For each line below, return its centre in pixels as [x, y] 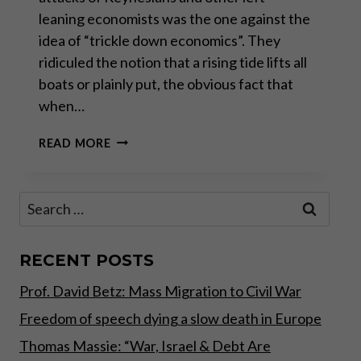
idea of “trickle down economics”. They [160, 40]
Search [40, 201]
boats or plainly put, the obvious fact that [166, 83]
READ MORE [75, 143]
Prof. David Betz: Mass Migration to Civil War [160, 290]
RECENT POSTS [87, 260]
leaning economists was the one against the [174, 18]
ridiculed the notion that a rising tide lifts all [173, 62]
